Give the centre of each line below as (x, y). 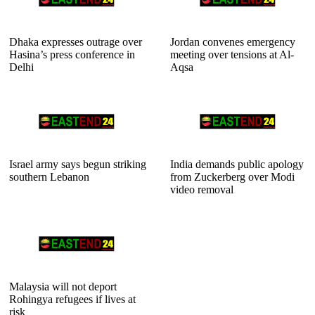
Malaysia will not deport (63, 286)
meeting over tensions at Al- (232, 54)
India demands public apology (237, 164)
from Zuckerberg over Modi (232, 176)
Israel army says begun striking (78, 164)
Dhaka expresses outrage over (76, 41)
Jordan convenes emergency (233, 41)
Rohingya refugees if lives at (72, 299)
